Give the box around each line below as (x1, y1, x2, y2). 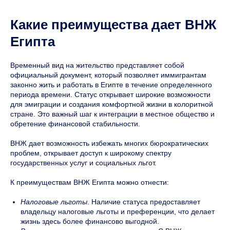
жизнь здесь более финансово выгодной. (21, 217, 159, 225)
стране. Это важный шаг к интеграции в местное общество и (10, 109, 215, 118)
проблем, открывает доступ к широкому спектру (10, 148, 171, 157)
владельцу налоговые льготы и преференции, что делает (21, 207, 215, 216)
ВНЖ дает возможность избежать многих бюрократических (10, 139, 208, 147)
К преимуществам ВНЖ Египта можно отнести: (10, 178, 169, 186)
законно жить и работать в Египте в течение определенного (10, 80, 212, 89)
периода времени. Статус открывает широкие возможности (10, 90, 210, 99)
